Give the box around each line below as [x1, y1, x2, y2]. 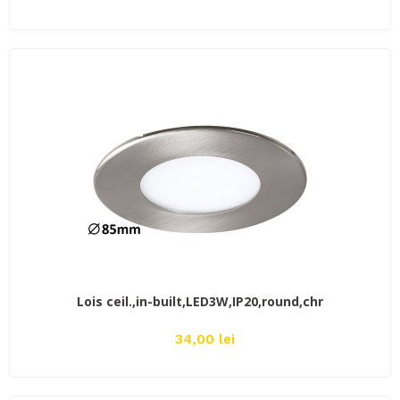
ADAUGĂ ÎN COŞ [151, 281, 249, 296]
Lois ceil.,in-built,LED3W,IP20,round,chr [77, 293, 323, 310]
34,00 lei [175, 331, 235, 347]
